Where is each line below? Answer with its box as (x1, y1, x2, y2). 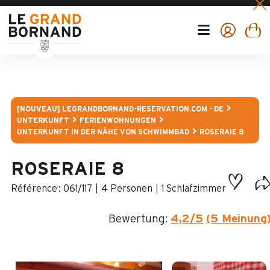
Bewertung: (108, 213, 168, 225)
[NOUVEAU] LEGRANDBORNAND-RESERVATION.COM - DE (17, 105, 224, 113)
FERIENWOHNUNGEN (80, 117, 156, 124)
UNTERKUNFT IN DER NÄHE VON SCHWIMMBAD (17, 128, 189, 136)
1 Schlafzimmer (162, 184, 226, 193)
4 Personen (101, 184, 152, 193)
